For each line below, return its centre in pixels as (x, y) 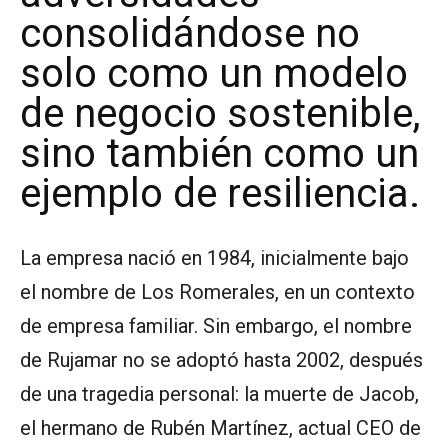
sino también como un (219, 154)
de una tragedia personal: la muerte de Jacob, (219, 394)
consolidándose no (190, 34)
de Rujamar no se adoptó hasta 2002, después (221, 360)
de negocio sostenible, (220, 114)
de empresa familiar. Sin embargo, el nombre (216, 326)
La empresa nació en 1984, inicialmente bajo (214, 258)
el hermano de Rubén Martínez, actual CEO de (220, 428)
